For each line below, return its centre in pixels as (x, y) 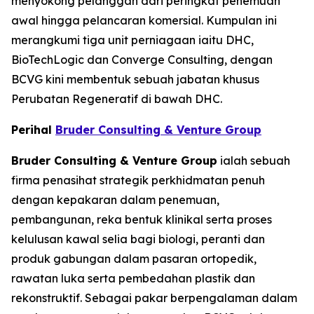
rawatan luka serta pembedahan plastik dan (133, 278)
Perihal (33, 130)
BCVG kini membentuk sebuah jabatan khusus (135, 79)
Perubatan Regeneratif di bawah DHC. (117, 99)
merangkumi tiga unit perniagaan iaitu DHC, (132, 40)
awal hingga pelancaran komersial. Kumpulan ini (144, 20)
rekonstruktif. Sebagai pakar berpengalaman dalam (154, 298)
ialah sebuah (254, 161)
